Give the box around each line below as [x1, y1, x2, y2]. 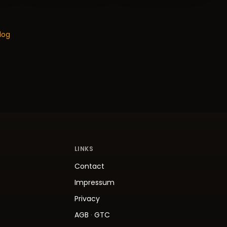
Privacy [74, 193, 100, 204]
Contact [74, 161, 104, 171]
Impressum [74, 177, 115, 187]
